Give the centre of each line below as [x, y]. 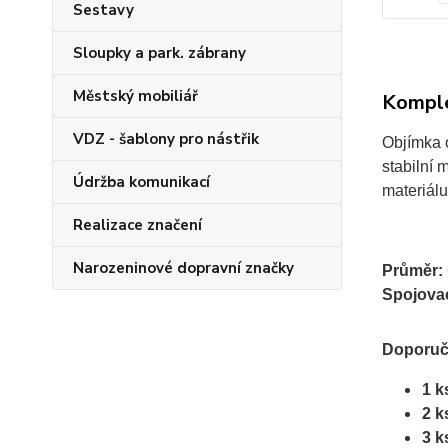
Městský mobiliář [135, 96]
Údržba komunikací [141, 182]
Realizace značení [137, 225]
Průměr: [412, 270]
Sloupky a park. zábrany [159, 53]
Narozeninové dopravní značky [183, 268]
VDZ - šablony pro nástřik [166, 139]
